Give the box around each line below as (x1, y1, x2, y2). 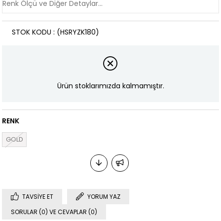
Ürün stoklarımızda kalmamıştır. (57, 80, 164, 91)
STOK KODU (12, 27, 52, 37)
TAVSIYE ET (22, 192, 54, 201)
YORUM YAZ (87, 192, 121, 201)
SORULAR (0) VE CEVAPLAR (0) (11, 207, 98, 216)
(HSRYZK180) (57, 27, 100, 37)
